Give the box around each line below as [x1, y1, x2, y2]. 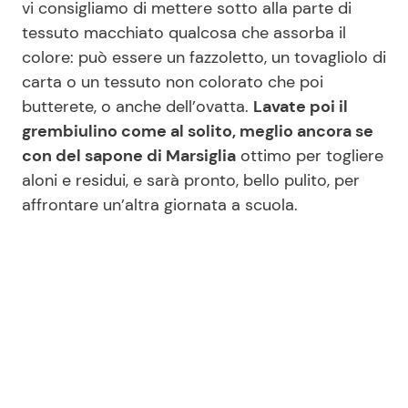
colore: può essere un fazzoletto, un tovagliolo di [22, 46, 386, 68]
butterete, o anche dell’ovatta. [22, 96, 253, 117]
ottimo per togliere [236, 145, 383, 167]
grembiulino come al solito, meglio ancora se [22, 120, 373, 142]
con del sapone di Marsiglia [22, 145, 236, 167]
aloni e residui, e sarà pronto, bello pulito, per [22, 169, 360, 191]
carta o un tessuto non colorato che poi [22, 71, 323, 93]
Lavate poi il [253, 96, 348, 117]
